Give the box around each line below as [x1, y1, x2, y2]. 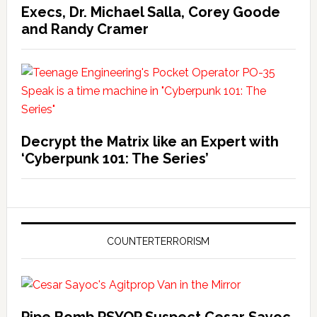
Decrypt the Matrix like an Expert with [21, 132, 279, 150]
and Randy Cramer [21, 20, 149, 38]
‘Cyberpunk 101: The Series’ [21, 149, 209, 167]
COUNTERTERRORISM [107, 235, 210, 247]
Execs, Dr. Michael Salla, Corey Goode [21, 3, 280, 21]
